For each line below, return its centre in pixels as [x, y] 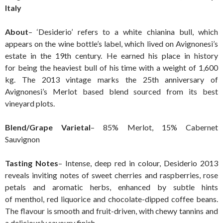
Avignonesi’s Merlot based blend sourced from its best [111, 91]
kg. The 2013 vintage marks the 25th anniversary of [111, 79]
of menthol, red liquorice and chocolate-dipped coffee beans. [111, 199]
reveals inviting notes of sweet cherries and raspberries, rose [111, 175]
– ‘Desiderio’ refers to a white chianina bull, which [123, 31]
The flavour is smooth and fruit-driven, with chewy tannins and [111, 211]
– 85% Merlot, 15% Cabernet [155, 127]
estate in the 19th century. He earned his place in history [111, 55]
